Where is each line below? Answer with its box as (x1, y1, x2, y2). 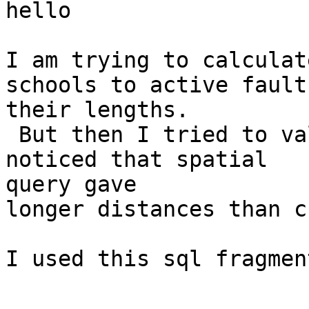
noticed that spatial (6, 147, 268, 172)
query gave (6, 172, 137, 197)
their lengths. (6, 97, 189, 123)
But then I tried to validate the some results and (6, 122, 19, 148)
